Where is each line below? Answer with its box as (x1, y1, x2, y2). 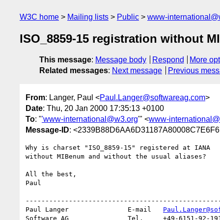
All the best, (26, 170, 77, 178)
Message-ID (26, 125, 69, 134)
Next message (112, 66, 162, 75)
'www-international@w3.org (42, 114, 138, 123)
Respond (152, 55, 184, 64)
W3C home (20, 13, 59, 21)
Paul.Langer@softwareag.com (100, 93, 205, 102)
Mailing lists (67, 13, 109, 21)
